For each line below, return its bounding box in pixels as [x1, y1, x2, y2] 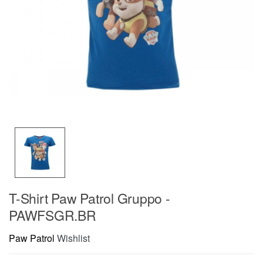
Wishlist [57, 231, 90, 245]
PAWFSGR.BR [9, 205, 96, 225]
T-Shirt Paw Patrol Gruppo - [9, 188, 170, 208]
